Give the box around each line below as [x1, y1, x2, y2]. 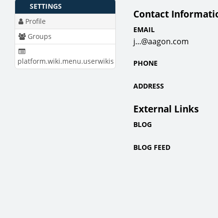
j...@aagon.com [133, 36, 189, 47]
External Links [133, 102, 199, 115]
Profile [23, 16, 46, 26]
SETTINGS [30, 1, 62, 11]
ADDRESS [133, 81, 164, 91]
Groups [26, 31, 52, 41]
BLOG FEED [133, 142, 170, 152]
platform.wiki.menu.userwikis [18, 56, 114, 66]
